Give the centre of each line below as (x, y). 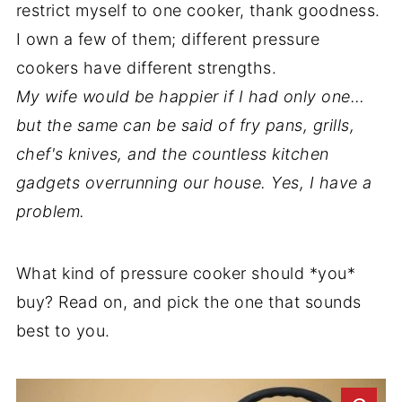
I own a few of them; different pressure (168, 39)
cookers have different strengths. (146, 68)
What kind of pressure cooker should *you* (186, 274)
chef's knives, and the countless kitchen (172, 154)
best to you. (63, 331)
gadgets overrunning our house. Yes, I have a (194, 183)
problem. (50, 212)
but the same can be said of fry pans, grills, (185, 126)
